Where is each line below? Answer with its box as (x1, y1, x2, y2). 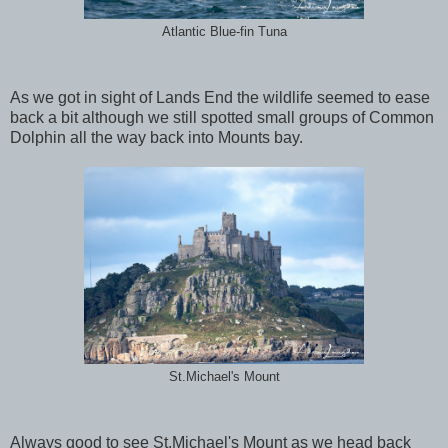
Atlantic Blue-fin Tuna (161, 24, 287, 39)
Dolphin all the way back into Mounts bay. (10, 128, 303, 146)
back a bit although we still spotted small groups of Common (10, 108, 434, 126)
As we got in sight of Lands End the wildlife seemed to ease (10, 88, 430, 106)
